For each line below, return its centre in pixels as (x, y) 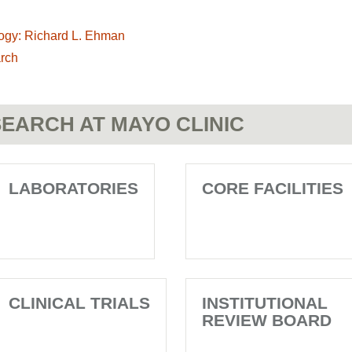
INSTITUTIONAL (265, 303)
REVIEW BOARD (267, 320)
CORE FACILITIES (273, 188)
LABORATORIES (73, 188)
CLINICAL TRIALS (79, 303)
